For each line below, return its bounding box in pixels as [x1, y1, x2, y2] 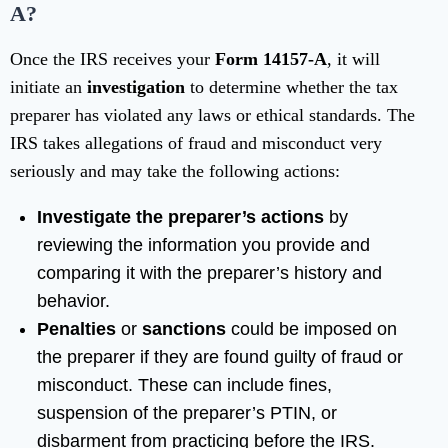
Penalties [37, 319, 116, 340]
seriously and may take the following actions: [10, 161, 340, 182]
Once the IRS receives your [10, 49, 215, 70]
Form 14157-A [215, 49, 327, 70]
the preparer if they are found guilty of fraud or [37, 347, 403, 368]
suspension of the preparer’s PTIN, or [37, 403, 337, 424]
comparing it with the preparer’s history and [37, 263, 382, 284]
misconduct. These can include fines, [37, 375, 332, 396]
